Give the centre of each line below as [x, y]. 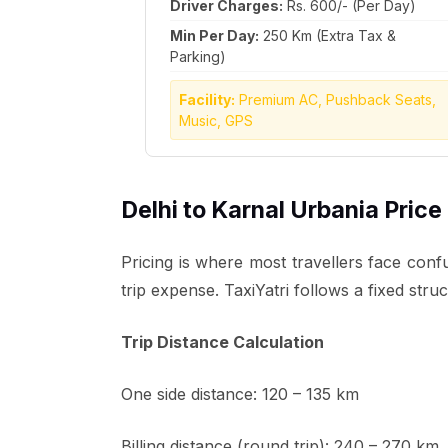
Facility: [207, 99]
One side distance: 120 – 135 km [240, 394]
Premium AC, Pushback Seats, [335, 99]
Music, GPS [216, 120]
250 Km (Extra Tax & [327, 35]
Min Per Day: [214, 35]
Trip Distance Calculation [222, 342]
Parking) [198, 56]
